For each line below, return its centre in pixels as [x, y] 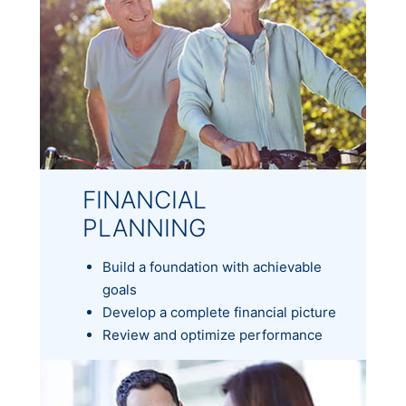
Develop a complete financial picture [219, 312]
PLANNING [144, 227]
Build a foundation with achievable [212, 266]
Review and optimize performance [212, 334]
